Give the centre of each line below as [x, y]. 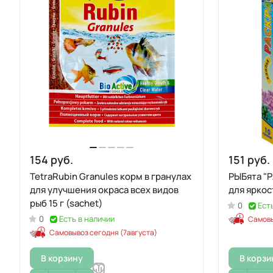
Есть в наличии [87, 219]
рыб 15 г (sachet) [66, 203]
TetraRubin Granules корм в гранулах [111, 176]
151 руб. [249, 160]
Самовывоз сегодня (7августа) [103, 232]
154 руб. [51, 160]
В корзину [62, 258]
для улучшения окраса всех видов [104, 190]
